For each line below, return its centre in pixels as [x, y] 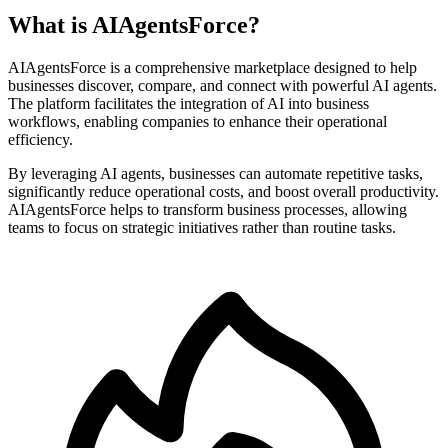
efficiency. [40, 140]
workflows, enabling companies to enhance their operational [197, 122]
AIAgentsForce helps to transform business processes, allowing [207, 210]
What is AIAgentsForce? [134, 25]
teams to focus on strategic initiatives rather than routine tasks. [202, 228]
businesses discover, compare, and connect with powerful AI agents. [222, 86]
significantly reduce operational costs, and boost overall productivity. [223, 192]
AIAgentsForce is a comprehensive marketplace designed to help [212, 68]
